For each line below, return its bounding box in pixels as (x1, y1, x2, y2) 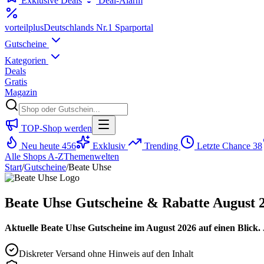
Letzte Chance (194, 141, 253, 151)
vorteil (5, 22, 28, 32)
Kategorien (5, 55, 48, 65)
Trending (142, 141, 180, 151)
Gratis (5, 77, 27, 87)
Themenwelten (64, 151, 119, 161)
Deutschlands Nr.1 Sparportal (44, 22, 153, 32)
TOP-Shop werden (19, 123, 92, 133)
